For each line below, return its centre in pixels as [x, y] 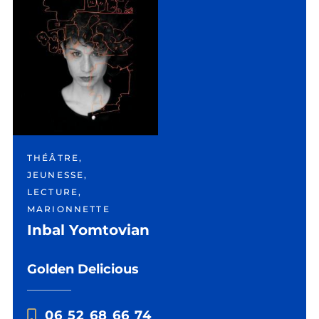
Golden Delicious [83, 269]
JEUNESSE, [58, 175]
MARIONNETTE [69, 209]
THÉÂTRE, [55, 158]
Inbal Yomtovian [88, 230]
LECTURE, [55, 192]
